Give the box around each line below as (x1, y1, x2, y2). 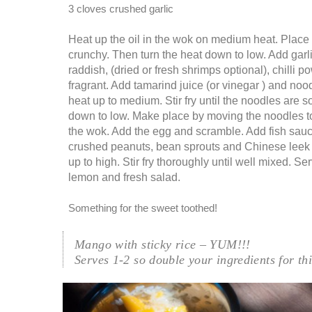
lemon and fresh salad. (68, 171, 180, 184)
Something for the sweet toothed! (68, 203, 217, 214)
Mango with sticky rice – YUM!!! (75, 237, 251, 252)
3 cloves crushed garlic (68, 3, 173, 15)
